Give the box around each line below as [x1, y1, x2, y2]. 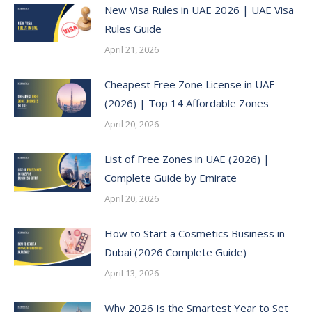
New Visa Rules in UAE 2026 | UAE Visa [104, 3, 294, 17]
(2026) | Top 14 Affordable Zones [104, 96, 269, 110]
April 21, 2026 [104, 43, 159, 56]
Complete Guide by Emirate [104, 171, 237, 185]
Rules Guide [104, 22, 162, 36]
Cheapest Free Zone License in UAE [104, 77, 275, 91]
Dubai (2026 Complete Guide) [104, 245, 247, 259]
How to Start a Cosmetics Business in [104, 226, 285, 240]
